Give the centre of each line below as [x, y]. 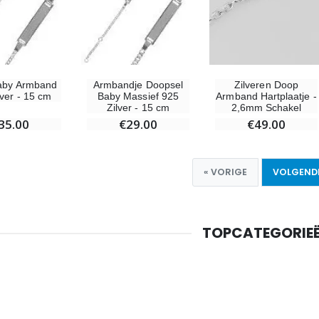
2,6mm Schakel [266, 107]
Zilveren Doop [266, 84]
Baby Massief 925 [138, 96]
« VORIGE [225, 172]
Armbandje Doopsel [138, 84]
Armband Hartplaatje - [266, 96]
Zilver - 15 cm [138, 107]
